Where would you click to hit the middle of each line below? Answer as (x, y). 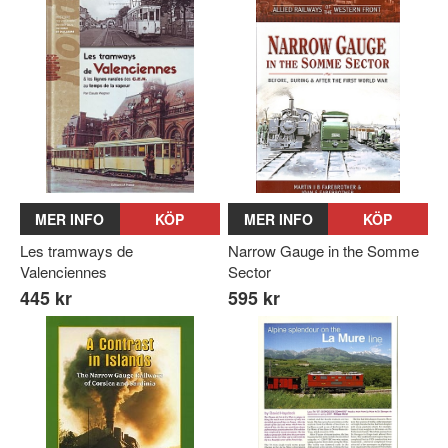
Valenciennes (63, 272)
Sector (250, 272)
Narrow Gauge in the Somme (324, 251)
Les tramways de (76, 251)
